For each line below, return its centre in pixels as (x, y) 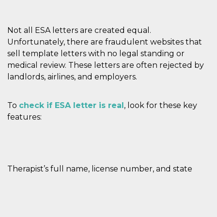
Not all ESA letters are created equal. (79, 30)
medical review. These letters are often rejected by (106, 65)
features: (24, 117)
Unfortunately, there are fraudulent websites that (105, 42)
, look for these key (161, 105)
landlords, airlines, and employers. (72, 77)
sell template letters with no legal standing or (96, 53)
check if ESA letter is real (71, 105)
